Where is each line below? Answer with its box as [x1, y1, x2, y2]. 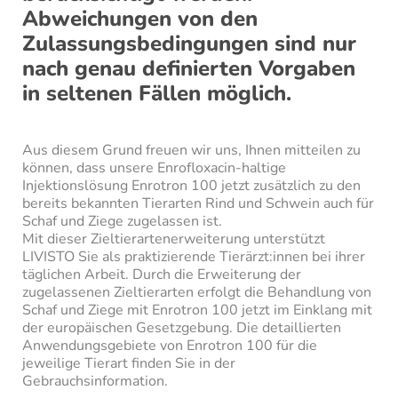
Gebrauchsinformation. [22, 371, 168, 392]
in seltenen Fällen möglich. [22, 79, 291, 108]
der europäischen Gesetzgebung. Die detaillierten [22, 318, 341, 338]
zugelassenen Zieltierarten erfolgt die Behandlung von [22, 283, 371, 303]
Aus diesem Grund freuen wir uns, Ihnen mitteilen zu [22, 140, 361, 161]
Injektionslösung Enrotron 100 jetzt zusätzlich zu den [22, 176, 361, 196]
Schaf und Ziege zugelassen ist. [22, 211, 222, 232]
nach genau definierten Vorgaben [22, 54, 355, 84]
